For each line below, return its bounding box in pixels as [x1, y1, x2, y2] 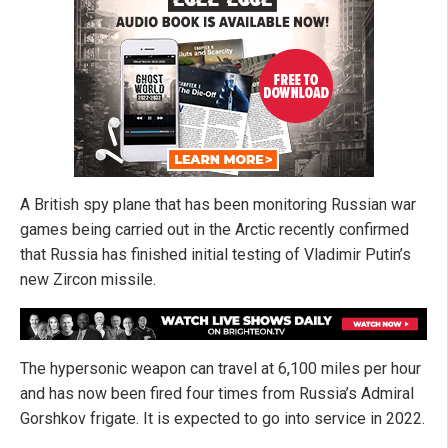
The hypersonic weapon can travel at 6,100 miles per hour [20, 359, 421, 379]
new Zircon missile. [20, 270, 156, 290]
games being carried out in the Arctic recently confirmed [20, 220, 409, 240]
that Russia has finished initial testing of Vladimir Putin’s [20, 245, 411, 265]
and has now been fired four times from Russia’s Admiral [20, 384, 414, 404]
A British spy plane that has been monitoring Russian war [20, 195, 416, 215]
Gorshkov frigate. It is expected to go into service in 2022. [20, 409, 425, 429]
